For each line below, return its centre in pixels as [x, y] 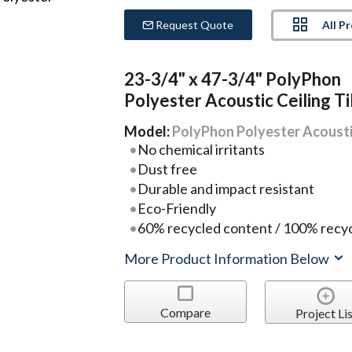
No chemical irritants [201, 149]
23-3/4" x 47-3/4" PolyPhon [233, 79]
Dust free [167, 169]
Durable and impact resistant [225, 188]
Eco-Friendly [176, 208]
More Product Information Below [228, 259]
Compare [185, 312]
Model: [148, 131]
